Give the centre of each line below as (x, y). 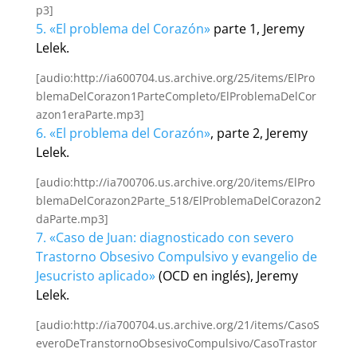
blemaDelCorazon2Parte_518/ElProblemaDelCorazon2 (178, 201)
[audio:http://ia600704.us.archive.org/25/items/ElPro (175, 78)
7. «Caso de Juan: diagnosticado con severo (165, 238)
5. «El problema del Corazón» (123, 29)
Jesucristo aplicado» (95, 276)
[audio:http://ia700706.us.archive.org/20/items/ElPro (175, 182)
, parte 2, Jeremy (259, 133)
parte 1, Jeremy (257, 29)
